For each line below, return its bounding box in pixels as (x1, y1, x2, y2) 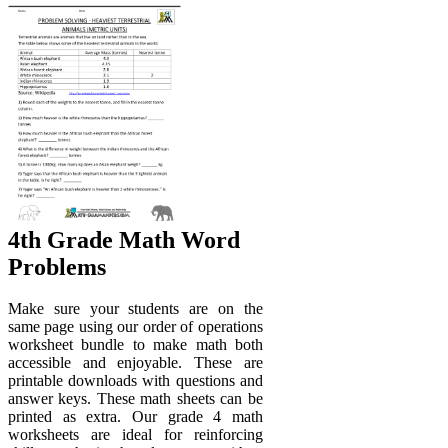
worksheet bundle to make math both (8, 336, 263, 354)
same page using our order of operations (8, 318, 263, 336)
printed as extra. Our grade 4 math (8, 408, 263, 426)
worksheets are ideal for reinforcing (8, 426, 263, 444)
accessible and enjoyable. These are (8, 354, 263, 372)
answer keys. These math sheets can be (8, 390, 263, 408)
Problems (8, 253, 106, 280)
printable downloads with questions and (8, 372, 263, 390)
